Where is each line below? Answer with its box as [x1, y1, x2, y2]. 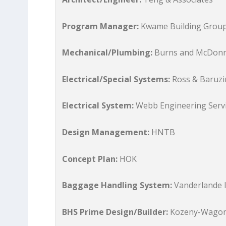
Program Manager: [62, 20, 139, 32]
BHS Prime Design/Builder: [62, 206, 168, 217]
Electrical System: [62, 100, 134, 111]
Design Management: [62, 126, 150, 138]
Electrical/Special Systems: [62, 73, 171, 85]
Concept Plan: [62, 153, 118, 164]
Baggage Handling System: [62, 180, 173, 191]
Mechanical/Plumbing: [62, 47, 153, 59]
